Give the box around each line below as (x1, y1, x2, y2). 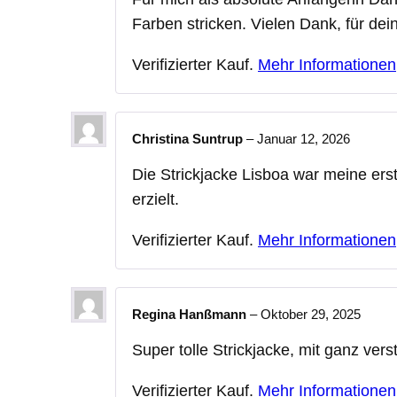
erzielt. (132, 191, 179, 209)
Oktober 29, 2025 (261, 307, 361, 323)
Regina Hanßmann (132, 307, 250, 323)
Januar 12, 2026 (257, 131, 350, 147)
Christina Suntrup (132, 131, 246, 147)
